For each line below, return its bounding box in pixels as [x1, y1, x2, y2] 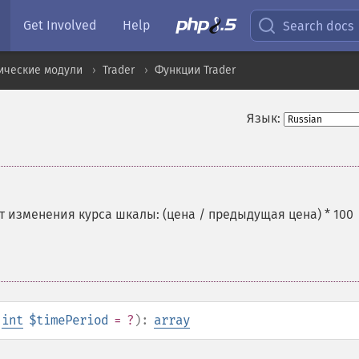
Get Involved [23, 18, 97, 33]
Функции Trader [155, 63, 236, 77]
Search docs [283, 18, 354, 34]
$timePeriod [29, 313, 108, 328]
